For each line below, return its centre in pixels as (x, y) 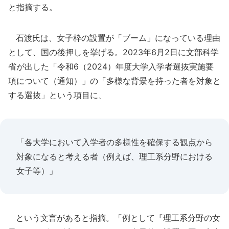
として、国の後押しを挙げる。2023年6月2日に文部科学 (113, 52)
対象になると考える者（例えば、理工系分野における (114, 156)
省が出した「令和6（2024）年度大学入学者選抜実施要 (111, 66)
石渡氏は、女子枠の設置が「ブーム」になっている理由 (114, 38)
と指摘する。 (33, 7)
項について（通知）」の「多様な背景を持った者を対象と (114, 81)
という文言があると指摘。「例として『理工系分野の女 (114, 218)
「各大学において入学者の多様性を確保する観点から (114, 142)
